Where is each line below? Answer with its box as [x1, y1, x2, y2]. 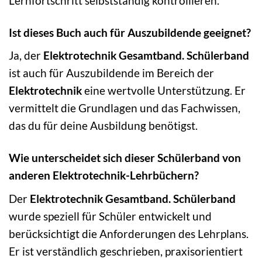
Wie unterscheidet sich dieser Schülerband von [9, 151, 241, 165]
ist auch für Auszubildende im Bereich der [9, 66, 214, 80]
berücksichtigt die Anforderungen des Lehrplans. [9, 227, 249, 241]
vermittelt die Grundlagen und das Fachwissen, [9, 101, 240, 115]
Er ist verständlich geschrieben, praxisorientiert [9, 244, 243, 258]
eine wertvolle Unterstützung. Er [82, 84, 246, 98]
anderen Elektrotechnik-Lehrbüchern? [9, 168, 199, 182]
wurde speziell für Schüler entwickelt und [9, 209, 212, 223]
